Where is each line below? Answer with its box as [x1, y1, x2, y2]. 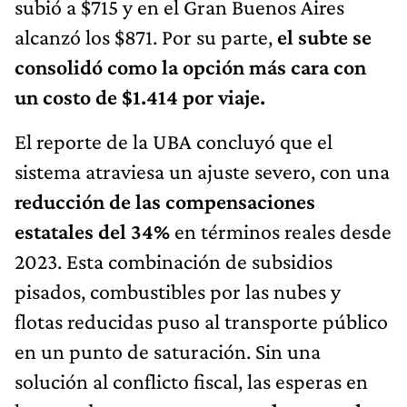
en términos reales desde [174, 218, 392, 243]
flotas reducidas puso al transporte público [15, 308, 388, 333]
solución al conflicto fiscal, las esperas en [15, 368, 368, 393]
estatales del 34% [15, 218, 174, 243]
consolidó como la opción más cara [15, 54, 329, 79]
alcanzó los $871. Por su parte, [15, 24, 277, 49]
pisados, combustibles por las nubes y [15, 278, 341, 303]
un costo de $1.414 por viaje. [15, 84, 265, 109]
